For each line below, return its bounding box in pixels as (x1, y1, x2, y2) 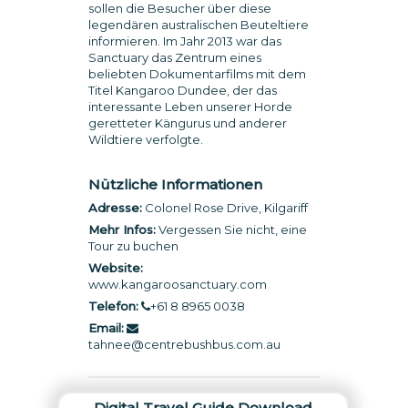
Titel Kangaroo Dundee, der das (87, 83, 277, 97)
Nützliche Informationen (87, 176, 262, 193)
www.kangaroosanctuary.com (87, 277, 267, 291)
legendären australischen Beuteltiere (87, 17, 309, 32)
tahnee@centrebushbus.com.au (87, 337, 280, 352)
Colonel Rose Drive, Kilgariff (141, 200, 308, 215)
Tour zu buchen (87, 239, 178, 253)
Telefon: (87, 299, 138, 313)
